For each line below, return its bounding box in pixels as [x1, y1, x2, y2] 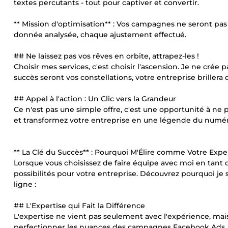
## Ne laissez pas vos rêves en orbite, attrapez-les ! [14, 51, 199, 61]
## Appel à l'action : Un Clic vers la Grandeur [14, 94, 176, 103]
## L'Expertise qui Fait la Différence [14, 201, 145, 210]
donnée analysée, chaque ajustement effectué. [14, 30, 186, 39]
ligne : [14, 180, 36, 189]
